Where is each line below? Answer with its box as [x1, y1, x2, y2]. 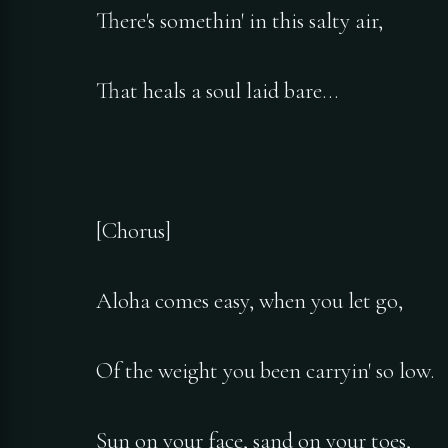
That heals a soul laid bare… [96, 77, 338, 106]
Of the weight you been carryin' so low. [96, 357, 434, 386]
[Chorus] [96, 217, 171, 246]
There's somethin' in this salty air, [96, 7, 383, 36]
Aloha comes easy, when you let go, [96, 287, 403, 316]
